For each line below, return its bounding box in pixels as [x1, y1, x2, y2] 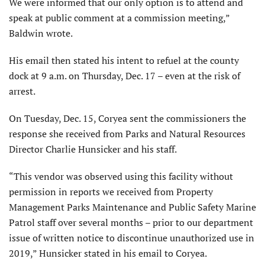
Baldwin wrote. [9, 26, 73, 40]
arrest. [9, 84, 35, 98]
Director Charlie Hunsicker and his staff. [9, 142, 177, 156]
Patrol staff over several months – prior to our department [9, 215, 253, 229]
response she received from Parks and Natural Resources [9, 127, 245, 140]
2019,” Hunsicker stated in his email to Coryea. [9, 246, 207, 260]
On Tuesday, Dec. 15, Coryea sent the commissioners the [9, 111, 246, 125]
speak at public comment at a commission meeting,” [9, 11, 230, 24]
